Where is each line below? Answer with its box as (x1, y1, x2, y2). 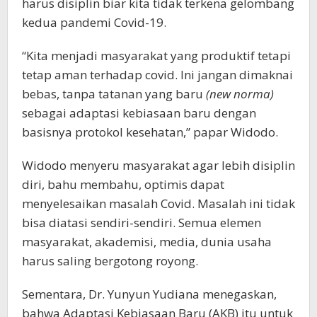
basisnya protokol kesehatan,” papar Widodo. (22, 123, 278, 140)
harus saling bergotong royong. (22, 252, 198, 269)
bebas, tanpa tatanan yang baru (22, 85, 206, 102)
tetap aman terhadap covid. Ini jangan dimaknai (22, 66, 293, 83)
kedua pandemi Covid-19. (22, 13, 166, 30)
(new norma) (206, 85, 274, 102)
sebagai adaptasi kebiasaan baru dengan (22, 104, 256, 121)
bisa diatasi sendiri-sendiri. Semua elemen (22, 214, 261, 231)
